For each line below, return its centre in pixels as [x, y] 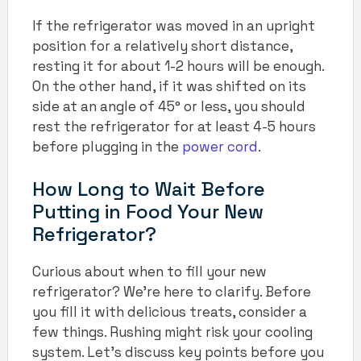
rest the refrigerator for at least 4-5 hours [174, 127]
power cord [220, 147]
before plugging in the [107, 147]
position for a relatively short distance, [162, 46]
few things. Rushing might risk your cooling [172, 332]
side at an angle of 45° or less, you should [169, 107]
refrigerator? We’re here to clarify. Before [172, 291]
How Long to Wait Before [149, 189]
